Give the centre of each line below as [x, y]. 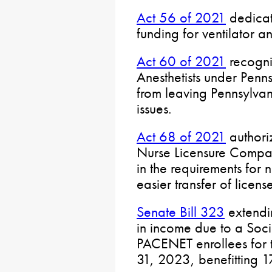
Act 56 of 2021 [181, 17]
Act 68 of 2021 [181, 136]
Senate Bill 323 [181, 212]
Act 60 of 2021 [181, 61]
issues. [154, 108]
